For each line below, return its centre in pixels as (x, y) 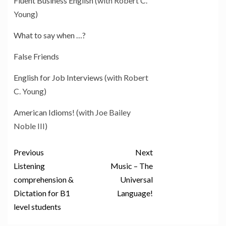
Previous (29, 152)
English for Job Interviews (58, 78)
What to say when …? (50, 35)
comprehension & (44, 180)
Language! (135, 193)
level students (37, 207)
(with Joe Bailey (103, 112)
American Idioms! (44, 112)
